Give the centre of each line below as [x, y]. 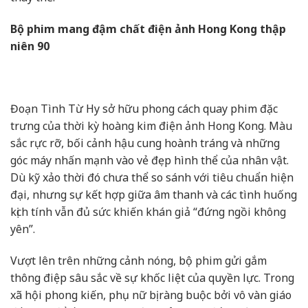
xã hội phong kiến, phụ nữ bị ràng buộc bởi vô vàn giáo [151, 295]
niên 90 [30, 46]
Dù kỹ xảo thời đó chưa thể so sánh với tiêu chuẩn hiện [152, 178]
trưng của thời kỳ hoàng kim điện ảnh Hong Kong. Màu [151, 126]
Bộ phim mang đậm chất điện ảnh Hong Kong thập [148, 29]
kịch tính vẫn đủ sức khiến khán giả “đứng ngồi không [148, 212]
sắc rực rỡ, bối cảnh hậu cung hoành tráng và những [145, 143]
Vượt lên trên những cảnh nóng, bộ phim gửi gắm [139, 260]
